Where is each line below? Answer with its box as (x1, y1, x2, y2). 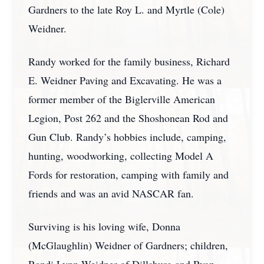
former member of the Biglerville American (28, 92, 215, 106)
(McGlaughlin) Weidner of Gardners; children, (28, 238, 228, 252)
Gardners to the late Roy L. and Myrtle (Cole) (28, 2, 225, 16)
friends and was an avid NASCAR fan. (28, 186, 194, 200)
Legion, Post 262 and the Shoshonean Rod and (28, 111, 228, 125)
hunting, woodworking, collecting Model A (28, 148, 213, 163)
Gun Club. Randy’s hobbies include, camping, (28, 130, 226, 144)
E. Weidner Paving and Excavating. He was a (28, 73, 222, 87)
